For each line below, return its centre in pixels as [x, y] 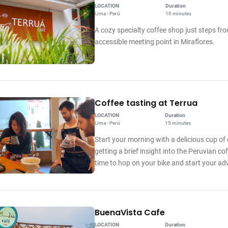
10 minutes [178, 14]
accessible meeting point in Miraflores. [154, 42]
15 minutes [178, 123]
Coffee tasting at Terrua [146, 103]
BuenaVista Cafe [130, 213]
